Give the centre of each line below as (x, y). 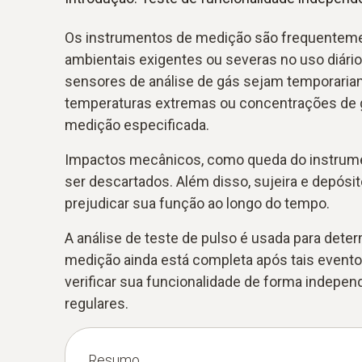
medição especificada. (137, 124)
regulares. (97, 303)
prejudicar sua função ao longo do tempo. (197, 203)
